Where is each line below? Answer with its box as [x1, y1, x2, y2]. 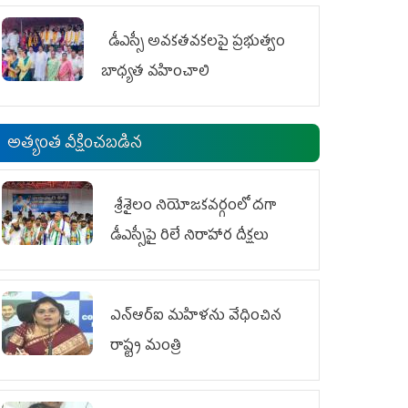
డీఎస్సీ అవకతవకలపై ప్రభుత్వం [100, 28, 285, 56]
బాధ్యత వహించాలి [100, 58, 209, 87]
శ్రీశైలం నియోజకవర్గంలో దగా [109, 192, 276, 220]
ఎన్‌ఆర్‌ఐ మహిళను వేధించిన [109, 302, 281, 331]
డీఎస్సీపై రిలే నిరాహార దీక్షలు [109, 222, 272, 250]
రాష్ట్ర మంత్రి [109, 332, 181, 361]
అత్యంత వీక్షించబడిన [6, 128, 142, 160]
